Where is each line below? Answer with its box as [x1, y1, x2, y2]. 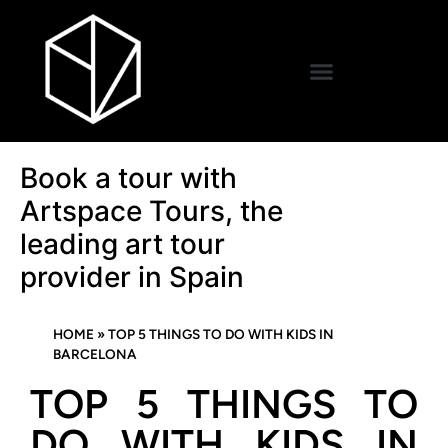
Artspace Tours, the [20, 194, 283, 228]
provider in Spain [20, 260, 244, 294]
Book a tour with [20, 161, 237, 195]
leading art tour [20, 227, 225, 261]
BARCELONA [52, 346, 137, 362]
